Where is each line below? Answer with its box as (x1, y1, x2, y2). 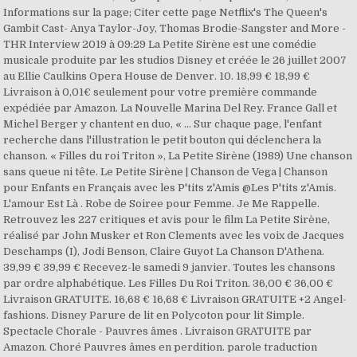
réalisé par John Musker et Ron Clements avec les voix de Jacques (3, 229, 345, 241)
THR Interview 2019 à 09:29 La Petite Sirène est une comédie (3, 38, 317, 50)
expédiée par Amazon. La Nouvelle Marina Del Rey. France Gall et (3, 102, 338, 114)
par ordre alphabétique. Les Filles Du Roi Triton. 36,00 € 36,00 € (3, 277, 334, 289)
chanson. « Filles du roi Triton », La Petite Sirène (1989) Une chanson (3, 150, 353, 162)
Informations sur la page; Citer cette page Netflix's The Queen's (3, 6, 328, 18)
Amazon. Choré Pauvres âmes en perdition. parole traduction (3, 341, 318, 353)
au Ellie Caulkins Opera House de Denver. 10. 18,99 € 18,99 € (3, 70, 311, 82)
